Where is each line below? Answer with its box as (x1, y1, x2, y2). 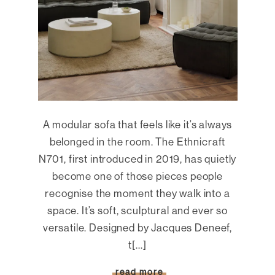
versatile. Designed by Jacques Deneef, (42, 220, 233, 234)
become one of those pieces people (52, 169, 223, 182)
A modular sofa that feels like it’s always (42, 117, 233, 131)
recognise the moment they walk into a (45, 186, 230, 199)
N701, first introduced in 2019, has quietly (38, 152, 237, 165)
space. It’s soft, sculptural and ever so (47, 203, 228, 217)
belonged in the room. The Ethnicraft (49, 134, 226, 148)
